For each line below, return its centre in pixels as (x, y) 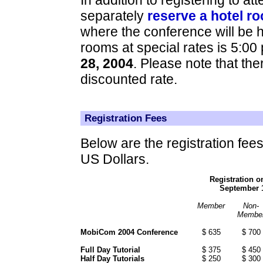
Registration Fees (124, 118)
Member (211, 205)
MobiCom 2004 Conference (129, 232)
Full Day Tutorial (110, 249)
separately (114, 16)
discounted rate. (129, 79)
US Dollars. (114, 159)
